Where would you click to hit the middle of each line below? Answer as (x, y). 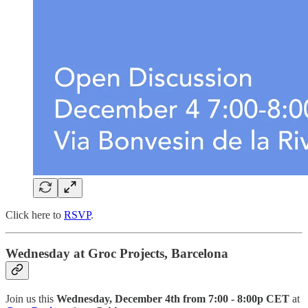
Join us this (31, 299)
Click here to (35, 214)
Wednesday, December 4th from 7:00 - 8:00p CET (174, 299)
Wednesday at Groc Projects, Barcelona (117, 254)
